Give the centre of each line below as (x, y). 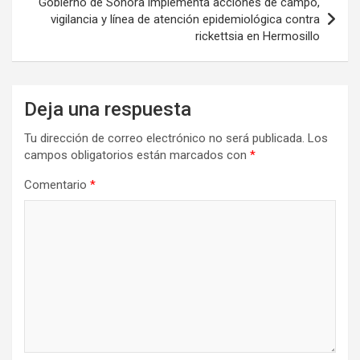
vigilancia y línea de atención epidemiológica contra (185, 20)
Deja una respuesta (108, 110)
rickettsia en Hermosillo (258, 37)
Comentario (57, 185)
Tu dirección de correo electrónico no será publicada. (164, 139)
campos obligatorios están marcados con (137, 155)
